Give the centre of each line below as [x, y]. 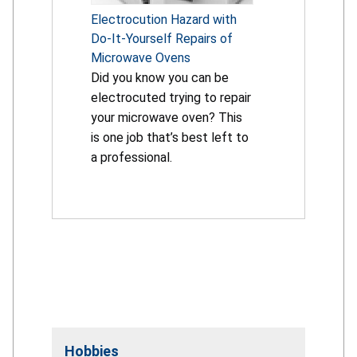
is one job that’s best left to [170, 137]
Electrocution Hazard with [164, 19]
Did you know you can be [160, 77]
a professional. [131, 157]
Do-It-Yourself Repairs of [162, 38]
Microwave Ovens [141, 57]
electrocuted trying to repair [171, 97]
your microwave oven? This [167, 117]
